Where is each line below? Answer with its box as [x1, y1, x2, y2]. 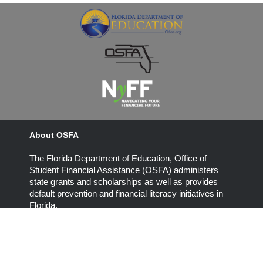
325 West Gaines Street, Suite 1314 [73, 238, 207, 248]
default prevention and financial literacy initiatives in [29, 188, 223, 198]
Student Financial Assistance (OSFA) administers [29, 164, 218, 175]
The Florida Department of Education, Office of [29, 153, 207, 163]
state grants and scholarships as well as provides [29, 176, 218, 187]
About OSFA [29, 130, 79, 140]
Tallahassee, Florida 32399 [73, 250, 174, 260]
